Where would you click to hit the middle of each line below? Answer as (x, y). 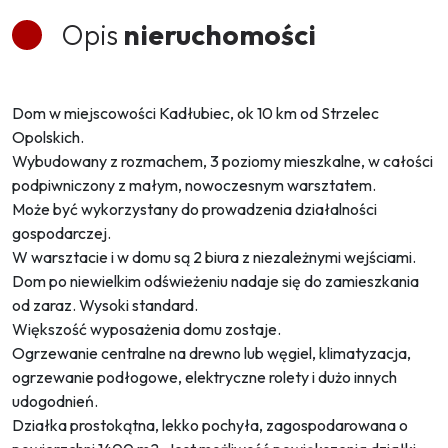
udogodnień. (55, 401)
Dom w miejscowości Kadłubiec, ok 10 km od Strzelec (195, 113)
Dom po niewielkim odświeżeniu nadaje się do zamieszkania (215, 281)
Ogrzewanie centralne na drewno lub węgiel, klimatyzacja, (211, 353)
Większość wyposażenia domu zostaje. (146, 329)
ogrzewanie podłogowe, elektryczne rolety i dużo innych (204, 377)
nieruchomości (217, 35)
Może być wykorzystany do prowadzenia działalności (194, 209)
